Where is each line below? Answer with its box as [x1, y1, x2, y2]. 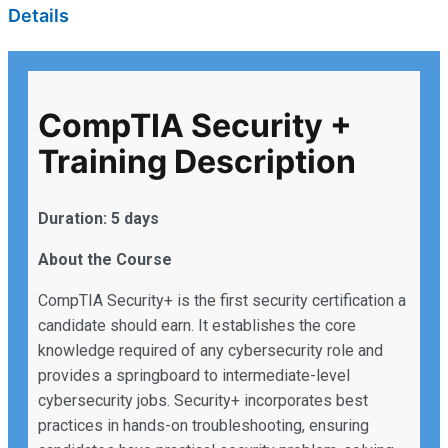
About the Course [38, 250, 172, 270]
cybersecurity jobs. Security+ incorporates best [38, 391, 368, 411]
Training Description [38, 141, 356, 181]
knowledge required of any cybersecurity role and [38, 341, 383, 361]
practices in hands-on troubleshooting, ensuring [38, 416, 369, 436]
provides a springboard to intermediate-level [38, 366, 350, 386]
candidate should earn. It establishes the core [38, 316, 356, 336]
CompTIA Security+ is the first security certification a [38, 291, 406, 311]
